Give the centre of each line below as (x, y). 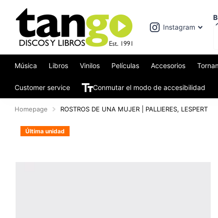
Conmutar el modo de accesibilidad (149, 87)
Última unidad (45, 131)
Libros (58, 65)
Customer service (42, 87)
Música (26, 65)
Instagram (179, 27)
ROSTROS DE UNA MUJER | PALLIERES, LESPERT (134, 109)
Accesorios (168, 65)
